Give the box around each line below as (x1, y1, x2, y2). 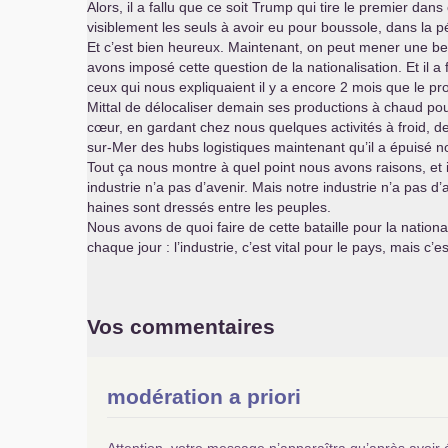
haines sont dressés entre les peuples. (87, 199, 331, 215)
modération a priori (107, 385, 301, 408)
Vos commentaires (87, 315, 275, 338)
